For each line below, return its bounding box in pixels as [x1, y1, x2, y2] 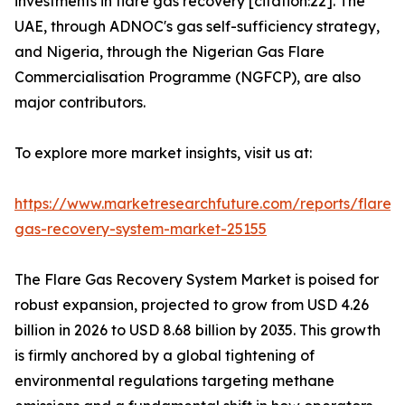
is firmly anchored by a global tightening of [14, 346, 315, 365]
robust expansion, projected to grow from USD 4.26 [14, 296, 369, 315]
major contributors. [14, 93, 146, 112]
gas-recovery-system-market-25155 [14, 220, 267, 239]
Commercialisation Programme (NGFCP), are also [14, 68, 361, 87]
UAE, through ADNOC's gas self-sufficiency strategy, [14, 17, 380, 36]
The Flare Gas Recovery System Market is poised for [14, 270, 379, 289]
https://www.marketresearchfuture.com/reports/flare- [14, 194, 398, 213]
